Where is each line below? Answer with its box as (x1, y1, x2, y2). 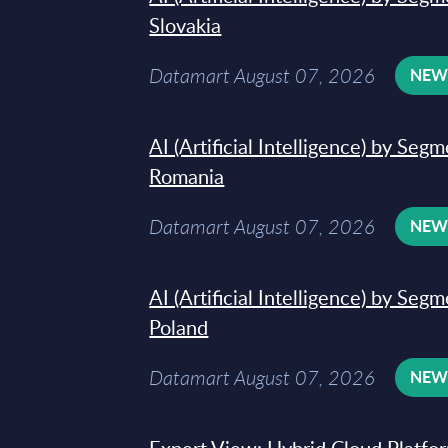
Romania (149, 162, 225, 190)
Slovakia (149, 11, 222, 39)
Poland (149, 313, 209, 341)
